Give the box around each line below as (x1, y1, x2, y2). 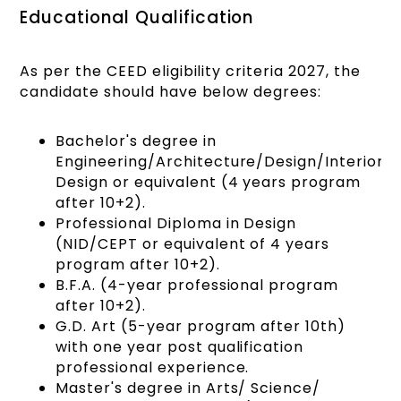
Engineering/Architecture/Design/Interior (55, 150, 384, 172)
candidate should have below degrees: (20, 81, 321, 102)
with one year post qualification (55, 336, 304, 357)
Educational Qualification (20, 5, 254, 30)
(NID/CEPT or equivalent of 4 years (55, 233, 330, 254)
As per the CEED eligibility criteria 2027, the (20, 60, 361, 81)
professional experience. (55, 356, 250, 378)
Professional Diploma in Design (55, 212, 297, 234)
